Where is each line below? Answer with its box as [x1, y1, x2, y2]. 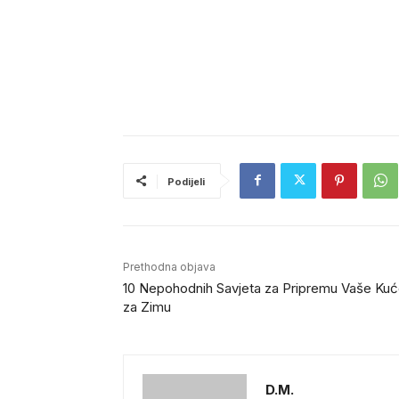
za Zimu [123, 297, 171, 315]
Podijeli [167, 175, 205, 188]
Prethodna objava [123, 259, 216, 273]
